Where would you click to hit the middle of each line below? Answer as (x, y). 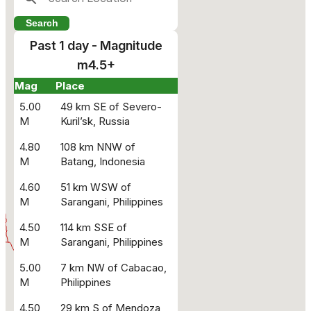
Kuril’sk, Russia (95, 121)
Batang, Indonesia (103, 162)
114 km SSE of (94, 228)
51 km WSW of (96, 187)
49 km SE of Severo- (111, 107)
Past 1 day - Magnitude (96, 46)
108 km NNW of (98, 147)
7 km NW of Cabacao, (114, 268)
